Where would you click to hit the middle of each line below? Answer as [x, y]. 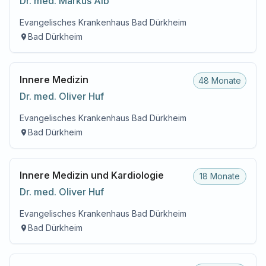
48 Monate [220, 80]
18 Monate [220, 176]
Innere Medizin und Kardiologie [92, 175]
